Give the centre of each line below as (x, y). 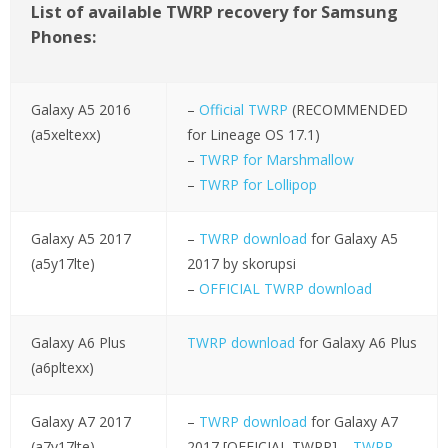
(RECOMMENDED (347, 110)
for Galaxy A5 (352, 239)
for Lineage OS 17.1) (253, 135)
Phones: (64, 37)
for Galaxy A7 (352, 422)
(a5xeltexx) (65, 135)
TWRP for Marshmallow (276, 160)
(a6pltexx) (62, 368)
